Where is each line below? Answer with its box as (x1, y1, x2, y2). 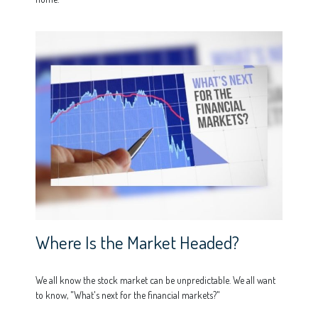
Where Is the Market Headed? (35, 231, 239, 254)
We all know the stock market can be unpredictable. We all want (35, 274, 275, 287)
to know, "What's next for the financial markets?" (35, 289, 220, 302)
